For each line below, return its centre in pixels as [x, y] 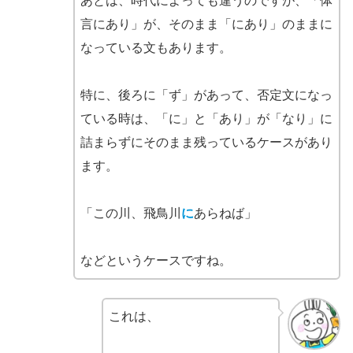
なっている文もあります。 [156, 48]
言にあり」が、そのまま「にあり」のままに [206, 24]
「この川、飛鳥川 [130, 214]
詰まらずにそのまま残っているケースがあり [206, 143]
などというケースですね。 [156, 261]
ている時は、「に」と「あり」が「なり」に [206, 119]
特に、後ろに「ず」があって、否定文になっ [206, 95]
